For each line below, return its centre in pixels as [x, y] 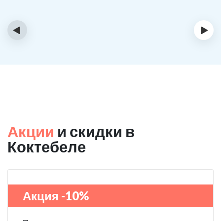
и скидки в [94, 131]
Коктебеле [47, 147]
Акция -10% [56, 196]
